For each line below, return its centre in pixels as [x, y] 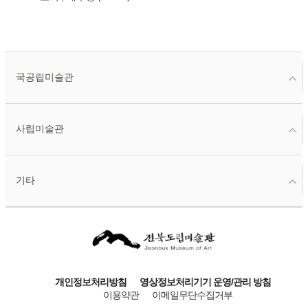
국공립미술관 [45, 78]
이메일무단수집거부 [192, 295]
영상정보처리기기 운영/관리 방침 [205, 282]
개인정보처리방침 [90, 282]
